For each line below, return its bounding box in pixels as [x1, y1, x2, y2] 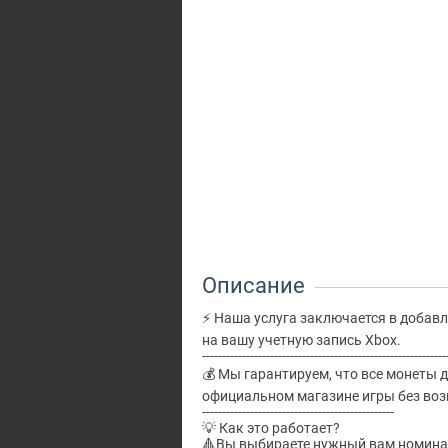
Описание [202, 273, 305, 298]
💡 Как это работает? [202, 420, 340, 436]
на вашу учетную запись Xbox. [202, 332, 401, 348]
